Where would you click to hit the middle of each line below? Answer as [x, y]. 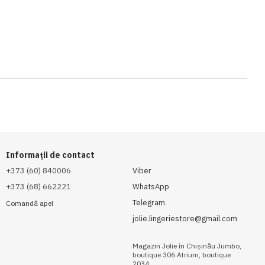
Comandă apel [30, 203]
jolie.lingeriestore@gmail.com [185, 219]
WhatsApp [151, 187]
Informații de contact [50, 155]
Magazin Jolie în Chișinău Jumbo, [187, 246]
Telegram [149, 203]
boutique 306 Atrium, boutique [182, 255]
